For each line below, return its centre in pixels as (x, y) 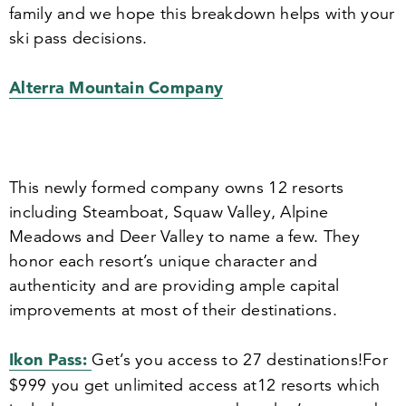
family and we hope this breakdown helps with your (202, 14)
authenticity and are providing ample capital (174, 285)
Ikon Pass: (51, 359)
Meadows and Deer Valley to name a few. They (184, 237)
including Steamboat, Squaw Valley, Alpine (169, 212)
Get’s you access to (168, 360)
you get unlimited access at (152, 385)
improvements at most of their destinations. (173, 310)
